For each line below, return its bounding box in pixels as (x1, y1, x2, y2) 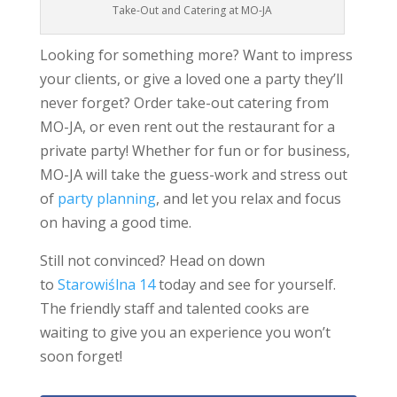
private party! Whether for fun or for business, (39, 140, 350, 160)
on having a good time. (39, 212, 191, 232)
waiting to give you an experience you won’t (39, 322, 331, 342)
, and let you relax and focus (155, 188, 341, 208)
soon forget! (39, 346, 122, 366)
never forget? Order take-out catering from (39, 92, 329, 113)
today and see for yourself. (154, 274, 336, 294)
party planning (57, 188, 156, 208)
